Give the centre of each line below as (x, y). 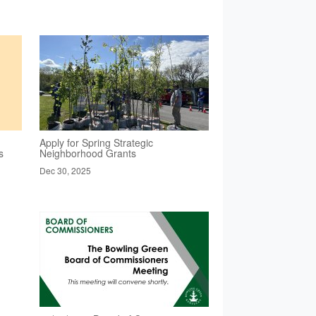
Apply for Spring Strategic (96, 143)
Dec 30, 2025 (65, 171)
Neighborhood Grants (87, 153)
